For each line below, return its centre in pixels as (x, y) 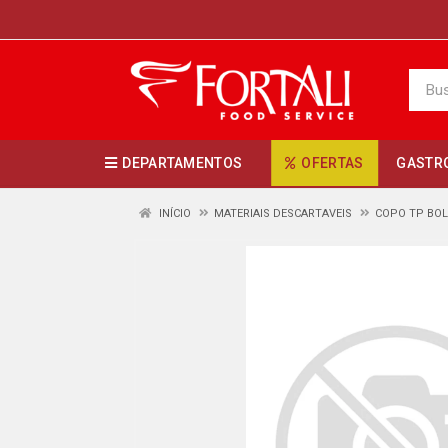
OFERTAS (332, 163)
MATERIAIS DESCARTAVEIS (283, 213)
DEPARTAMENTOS (182, 163)
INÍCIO (173, 213)
